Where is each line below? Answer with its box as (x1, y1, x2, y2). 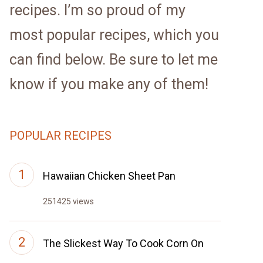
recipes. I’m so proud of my (9, 2, 186, 19)
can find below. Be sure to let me (9, 51, 218, 68)
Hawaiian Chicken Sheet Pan (43, 170, 176, 182)
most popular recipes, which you (9, 26, 219, 43)
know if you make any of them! (9, 76, 208, 93)
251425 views (43, 197, 94, 206)
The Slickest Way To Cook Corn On (43, 237, 204, 249)
